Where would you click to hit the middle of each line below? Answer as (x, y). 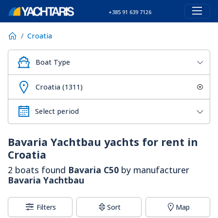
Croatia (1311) (59, 87)
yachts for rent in (150, 142)
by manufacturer (154, 170)
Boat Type (53, 62)
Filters (46, 207)
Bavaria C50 (93, 170)
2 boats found (38, 170)
